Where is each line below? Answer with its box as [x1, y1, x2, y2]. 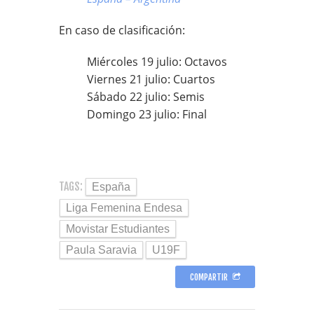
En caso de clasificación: [59, 22, 185, 39]
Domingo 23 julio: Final [87, 107, 207, 123]
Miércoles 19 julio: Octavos [87, 54, 227, 70]
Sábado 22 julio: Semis [87, 89, 205, 105]
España [92, 181, 130, 193]
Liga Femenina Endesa [66, 202, 182, 214]
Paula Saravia [66, 244, 137, 257]
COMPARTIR [190, 272, 228, 283]
